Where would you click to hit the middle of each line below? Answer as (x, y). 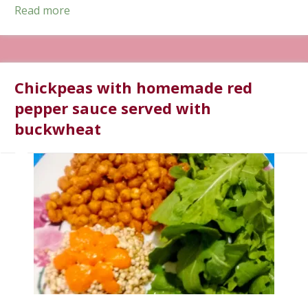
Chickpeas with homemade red (133, 87)
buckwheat (58, 128)
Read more (42, 10)
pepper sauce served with (113, 108)
